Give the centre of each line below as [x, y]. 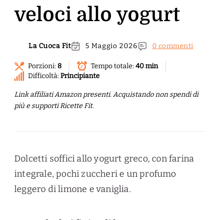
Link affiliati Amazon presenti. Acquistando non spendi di [106, 94]
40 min [147, 66]
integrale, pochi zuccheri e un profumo [95, 174]
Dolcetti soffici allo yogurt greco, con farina [104, 158]
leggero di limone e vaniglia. [73, 189]
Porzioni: [43, 66]
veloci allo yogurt [97, 14]
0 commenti [173, 46]
